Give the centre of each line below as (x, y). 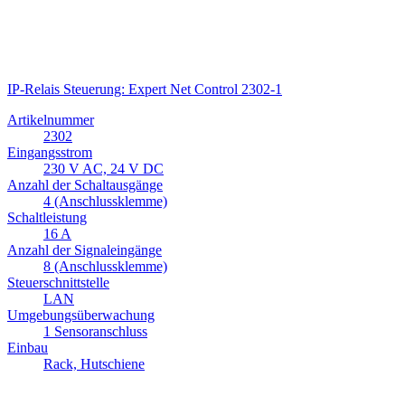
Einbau (28, 348)
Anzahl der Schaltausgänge (85, 185)
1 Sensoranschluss (95, 332)
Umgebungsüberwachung (81, 316)
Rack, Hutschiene (94, 364)
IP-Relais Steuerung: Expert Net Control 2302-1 (145, 89)
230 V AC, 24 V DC (104, 169)
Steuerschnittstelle (58, 283)
